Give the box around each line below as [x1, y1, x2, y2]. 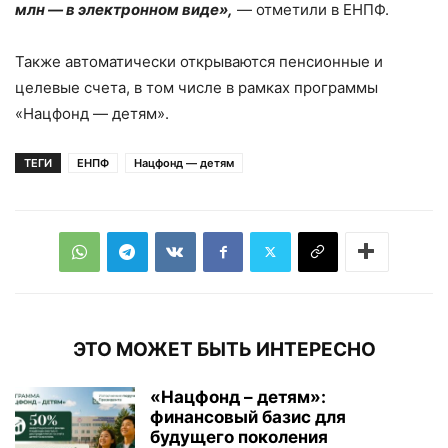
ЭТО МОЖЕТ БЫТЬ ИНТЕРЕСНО [72, 337, 376, 361]
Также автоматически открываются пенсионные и [15, 51, 383, 71]
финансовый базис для [150, 406, 346, 427]
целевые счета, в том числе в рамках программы [15, 77, 378, 97]
